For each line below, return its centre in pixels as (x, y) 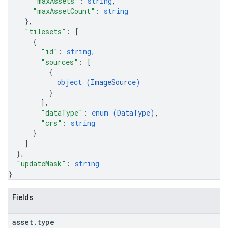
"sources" (60, 62)
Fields (23, 197)
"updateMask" (41, 164)
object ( (74, 82)
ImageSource (113, 82)
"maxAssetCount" (64, 11)
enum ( (104, 113)
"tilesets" (45, 31)
